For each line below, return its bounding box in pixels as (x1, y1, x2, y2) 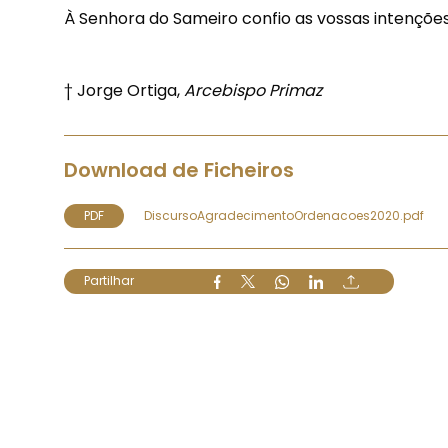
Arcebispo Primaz (184, 79, 322, 102)
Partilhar (84, 272, 134, 289)
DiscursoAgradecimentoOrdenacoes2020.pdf (144, 207, 424, 224)
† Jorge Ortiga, (64, 79, 184, 102)
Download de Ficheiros (64, 156, 294, 184)
